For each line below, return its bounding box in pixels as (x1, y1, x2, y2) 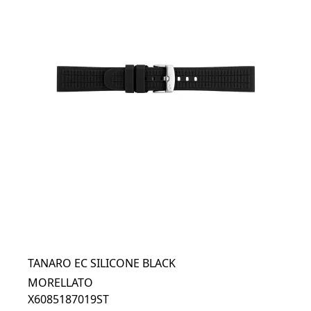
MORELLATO (28, 275, 93, 290)
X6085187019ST (28, 292, 109, 307)
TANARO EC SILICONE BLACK (28, 255, 176, 271)
